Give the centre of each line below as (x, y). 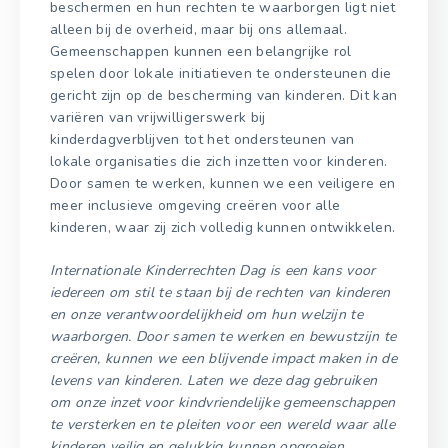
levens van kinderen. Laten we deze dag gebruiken (214, 381)
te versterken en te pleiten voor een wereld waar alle (222, 425)
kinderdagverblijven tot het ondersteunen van (202, 140)
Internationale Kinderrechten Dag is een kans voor (213, 271)
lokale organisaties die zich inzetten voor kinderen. (219, 162)
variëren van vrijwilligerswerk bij (158, 118)
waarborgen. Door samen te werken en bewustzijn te (223, 337)
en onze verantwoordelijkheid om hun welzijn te (207, 315)
